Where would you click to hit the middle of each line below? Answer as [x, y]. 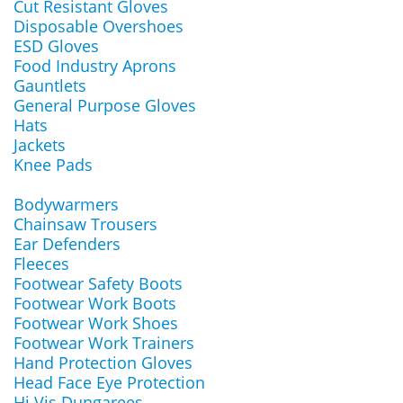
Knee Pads [53, 165]
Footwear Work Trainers [104, 343]
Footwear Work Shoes [96, 323]
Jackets [40, 145]
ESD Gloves [56, 46]
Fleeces [41, 264]
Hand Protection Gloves [103, 363]
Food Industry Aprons [95, 66]
